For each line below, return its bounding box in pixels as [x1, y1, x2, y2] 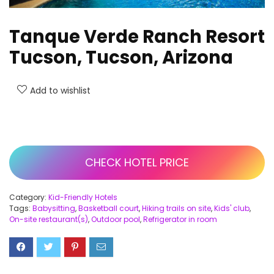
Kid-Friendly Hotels [48, 191, 117, 202]
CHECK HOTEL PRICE [85, 154, 189, 170]
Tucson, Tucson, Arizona [9, 45, 233, 70]
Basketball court [78, 202, 139, 213]
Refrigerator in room [143, 213, 217, 224]
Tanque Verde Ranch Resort [9, 24, 265, 49]
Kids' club [214, 202, 250, 213]
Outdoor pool [91, 213, 140, 224]
